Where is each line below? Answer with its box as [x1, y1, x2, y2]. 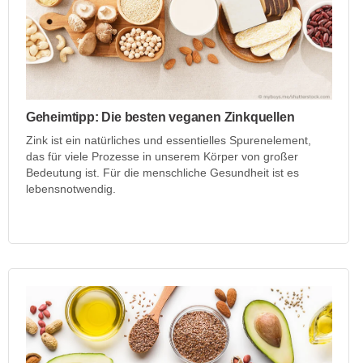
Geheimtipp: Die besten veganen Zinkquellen [25, 109, 295, 124]
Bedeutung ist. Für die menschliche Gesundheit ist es [25, 165, 299, 179]
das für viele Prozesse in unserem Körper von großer [25, 149, 298, 163]
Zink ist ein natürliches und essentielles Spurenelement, [25, 133, 311, 147]
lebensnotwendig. [25, 181, 116, 195]
